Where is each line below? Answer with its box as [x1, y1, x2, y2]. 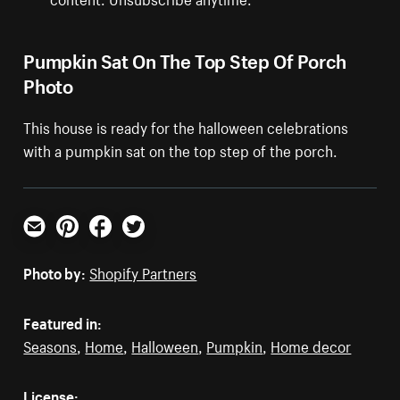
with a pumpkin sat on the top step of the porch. [23, 137, 338, 162]
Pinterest [55, 232, 115, 256]
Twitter [121, 232, 168, 256]
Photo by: [23, 260, 87, 284]
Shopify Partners [89, 260, 197, 284]
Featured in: [23, 310, 103, 334]
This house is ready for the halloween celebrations [23, 114, 349, 138]
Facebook [88, 232, 153, 256]
